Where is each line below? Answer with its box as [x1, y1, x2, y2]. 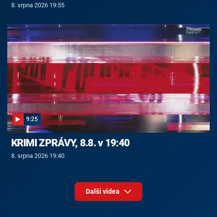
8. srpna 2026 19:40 [11, 152, 64, 160]
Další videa [85, 187, 121, 196]
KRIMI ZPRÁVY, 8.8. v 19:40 [11, 137, 130, 149]
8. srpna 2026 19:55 [11, 1, 64, 9]
